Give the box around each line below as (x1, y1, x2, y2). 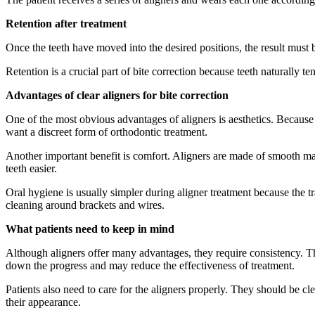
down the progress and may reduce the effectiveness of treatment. (6, 259, 295, 271)
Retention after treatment (6, 17, 127, 30)
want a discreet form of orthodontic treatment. (6, 125, 207, 138)
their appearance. (6, 295, 81, 308)
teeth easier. (6, 162, 57, 174)
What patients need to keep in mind (6, 222, 174, 235)
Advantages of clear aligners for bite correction (6, 89, 229, 101)
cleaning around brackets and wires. (6, 198, 165, 211)
